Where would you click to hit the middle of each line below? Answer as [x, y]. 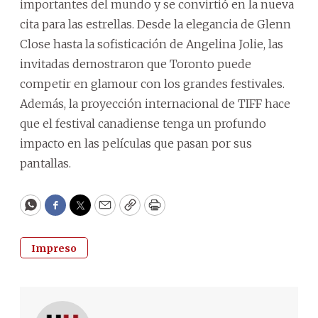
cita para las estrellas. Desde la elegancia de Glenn [155, 24]
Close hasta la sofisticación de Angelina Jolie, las [152, 44]
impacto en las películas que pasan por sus [136, 143]
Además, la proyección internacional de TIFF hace [155, 103]
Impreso [54, 248]
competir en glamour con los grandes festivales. [152, 83]
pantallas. [45, 163]
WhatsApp [63, 212]
